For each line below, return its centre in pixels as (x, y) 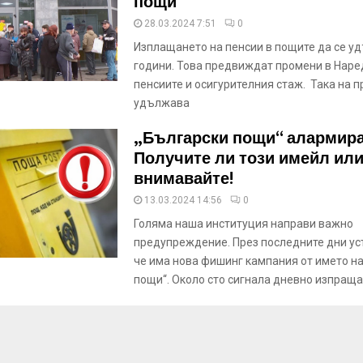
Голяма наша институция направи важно (243, 224)
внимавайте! (183, 179)
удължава (161, 103)
